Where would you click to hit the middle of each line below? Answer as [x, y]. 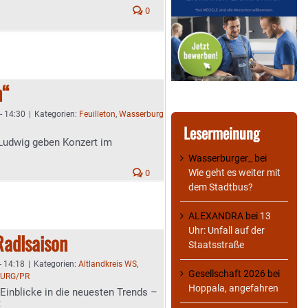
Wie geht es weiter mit [234, 173]
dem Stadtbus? [221, 187]
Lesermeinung [222, 133]
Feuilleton [97, 114]
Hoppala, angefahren [233, 288]
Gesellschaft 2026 [227, 274]
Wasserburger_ [220, 158]
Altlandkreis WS [108, 264]
